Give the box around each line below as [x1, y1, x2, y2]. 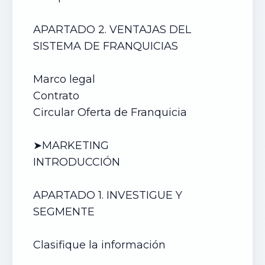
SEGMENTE [33, 205, 98, 218]
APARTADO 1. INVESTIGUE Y [33, 189, 182, 202]
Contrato [33, 89, 79, 102]
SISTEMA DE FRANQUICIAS [33, 40, 181, 53]
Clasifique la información [33, 238, 169, 251]
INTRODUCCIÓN [33, 156, 123, 169]
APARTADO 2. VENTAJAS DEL [33, 23, 191, 36]
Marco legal [33, 73, 95, 86]
